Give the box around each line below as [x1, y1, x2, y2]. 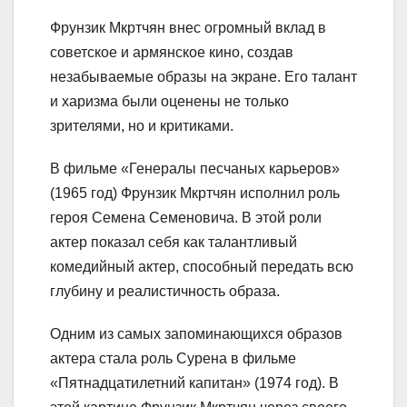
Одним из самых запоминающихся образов [50, 326, 342, 342]
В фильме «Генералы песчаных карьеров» [50, 161, 340, 177]
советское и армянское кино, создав [50, 45, 293, 61]
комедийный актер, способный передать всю [50, 259, 353, 275]
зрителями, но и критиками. [50, 118, 233, 134]
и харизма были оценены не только [50, 94, 289, 110]
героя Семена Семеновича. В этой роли [50, 210, 322, 226]
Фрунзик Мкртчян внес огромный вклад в [50, 20, 326, 36]
